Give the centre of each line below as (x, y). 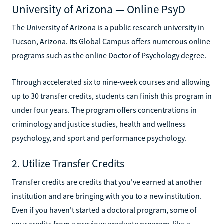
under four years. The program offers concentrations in (104, 110)
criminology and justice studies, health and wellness (99, 124)
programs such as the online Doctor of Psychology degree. (109, 55)
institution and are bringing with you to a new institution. (107, 196)
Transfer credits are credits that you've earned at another (107, 182)
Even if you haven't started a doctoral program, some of (104, 210)
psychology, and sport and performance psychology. (99, 138)
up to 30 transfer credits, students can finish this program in (112, 96)
